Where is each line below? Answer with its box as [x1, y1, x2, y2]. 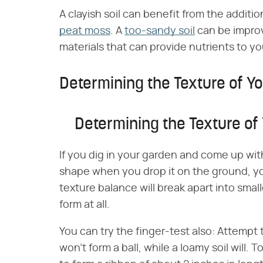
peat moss [59, 26, 110, 37]
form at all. [59, 200, 110, 211]
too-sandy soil [124, 26, 195, 37]
